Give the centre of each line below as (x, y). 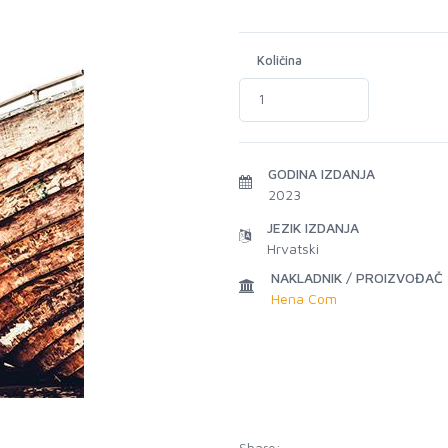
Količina (279, 60)
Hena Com (304, 298)
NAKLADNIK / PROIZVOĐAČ (357, 277)
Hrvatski (293, 248)
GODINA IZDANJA (321, 173)
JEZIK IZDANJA (313, 227)
